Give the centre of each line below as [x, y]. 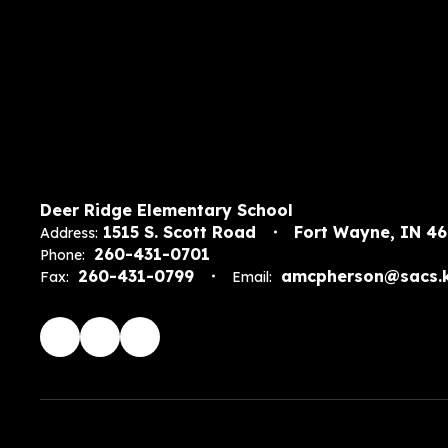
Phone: [62, 254]
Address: [69, 232]
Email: [252, 276]
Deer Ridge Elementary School [166, 209]
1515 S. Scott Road [179, 231]
